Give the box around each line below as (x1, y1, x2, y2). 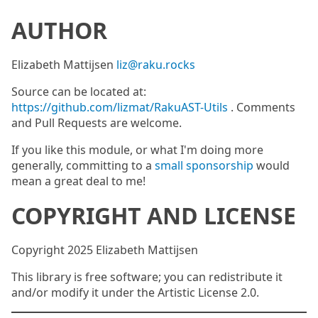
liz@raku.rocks (116, 57, 195, 72)
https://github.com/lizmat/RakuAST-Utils (11, 99, 228, 115)
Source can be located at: (11, 84, 146, 99)
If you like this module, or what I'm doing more (11, 142, 263, 158)
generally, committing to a (11, 158, 155, 173)
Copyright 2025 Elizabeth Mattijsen (11, 242, 198, 258)
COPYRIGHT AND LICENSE (11, 200, 296, 231)
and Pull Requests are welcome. (11, 115, 182, 131)
